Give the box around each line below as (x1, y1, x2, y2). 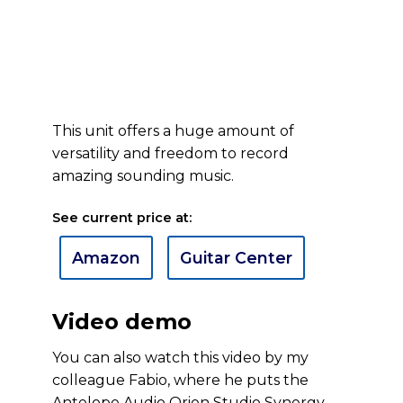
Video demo (52, 309, 192, 335)
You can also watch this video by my (52, 349, 309, 366)
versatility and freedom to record (52, 145, 289, 162)
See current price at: (52, 210, 192, 226)
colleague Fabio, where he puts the (52, 372, 309, 389)
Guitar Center (180, 248, 292, 267)
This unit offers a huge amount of (52, 122, 294, 139)
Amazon (72, 248, 140, 267)
